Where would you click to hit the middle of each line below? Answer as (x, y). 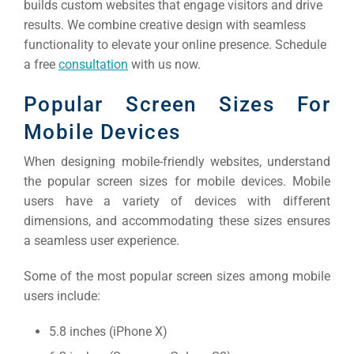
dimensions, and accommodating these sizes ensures (177, 220)
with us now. (164, 64)
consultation (93, 64)
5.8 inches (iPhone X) (108, 331)
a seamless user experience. (102, 240)
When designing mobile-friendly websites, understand (177, 161)
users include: (62, 296)
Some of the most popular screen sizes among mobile (177, 276)
